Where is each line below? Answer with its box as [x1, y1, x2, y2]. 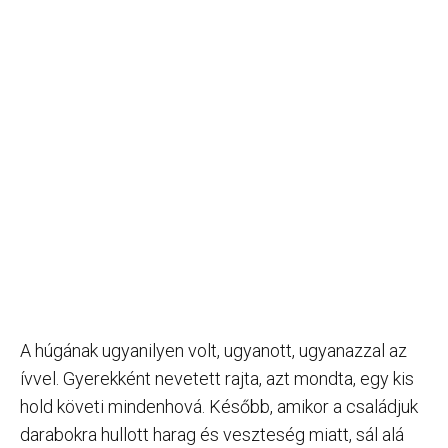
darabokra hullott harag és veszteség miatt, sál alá [20, 423, 404, 445]
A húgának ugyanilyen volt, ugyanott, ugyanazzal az [20, 339, 407, 361]
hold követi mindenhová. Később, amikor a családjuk [20, 395, 418, 417]
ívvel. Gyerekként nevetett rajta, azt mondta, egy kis [20, 367, 414, 389]
